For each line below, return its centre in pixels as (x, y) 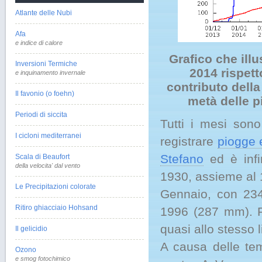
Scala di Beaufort (42, 157)
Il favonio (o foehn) (45, 94)
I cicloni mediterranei (48, 136)
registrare (189, 141)
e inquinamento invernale (50, 73)
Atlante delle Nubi (44, 13)
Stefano (182, 159)
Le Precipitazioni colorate (56, 187)
